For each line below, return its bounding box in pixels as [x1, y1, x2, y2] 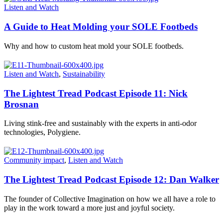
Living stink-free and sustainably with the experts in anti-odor [4, 119, 197, 128]
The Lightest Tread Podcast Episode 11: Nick [4, 88, 188, 99]
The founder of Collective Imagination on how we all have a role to [4, 194, 216, 203]
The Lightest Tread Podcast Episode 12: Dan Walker [4, 174, 219, 185]
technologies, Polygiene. [4, 128, 81, 137]
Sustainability [63, 69, 105, 78]
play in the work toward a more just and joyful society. [4, 203, 175, 212]
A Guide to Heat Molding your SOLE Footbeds [4, 21, 198, 32]
